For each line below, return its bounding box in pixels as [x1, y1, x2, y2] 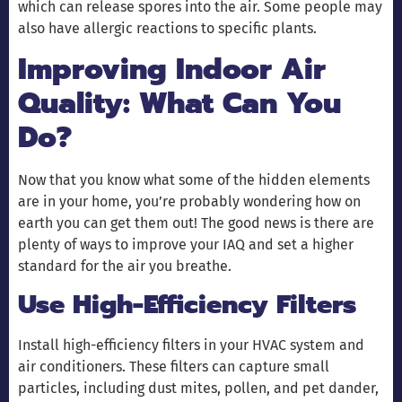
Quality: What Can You [18, 81, 341, 126]
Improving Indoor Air [18, 47, 326, 92]
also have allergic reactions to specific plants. [18, 20, 317, 38]
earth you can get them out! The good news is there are [18, 214, 374, 232]
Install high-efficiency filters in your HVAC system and [18, 336, 364, 354]
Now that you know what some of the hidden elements [18, 170, 370, 188]
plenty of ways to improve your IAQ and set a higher [18, 235, 354, 253]
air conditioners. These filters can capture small [18, 358, 329, 376]
